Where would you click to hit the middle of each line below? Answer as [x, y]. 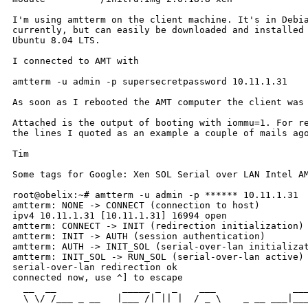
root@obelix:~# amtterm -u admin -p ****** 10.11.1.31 [155, 195]
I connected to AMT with [76, 61]
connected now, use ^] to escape [98, 278]
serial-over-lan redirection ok [95, 267]
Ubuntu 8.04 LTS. [56, 41]
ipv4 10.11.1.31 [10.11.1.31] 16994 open [120, 216]
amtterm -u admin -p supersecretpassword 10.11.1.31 [150, 82]
